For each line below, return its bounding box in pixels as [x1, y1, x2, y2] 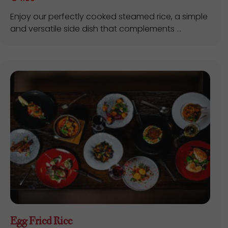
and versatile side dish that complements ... [10, 23, 181, 35]
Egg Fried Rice [10, 216, 72, 226]
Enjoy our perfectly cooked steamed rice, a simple [10, 11, 208, 22]
